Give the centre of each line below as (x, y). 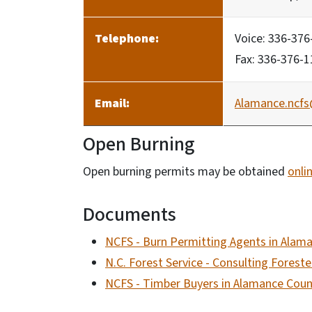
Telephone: (127, 39)
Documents (130, 214)
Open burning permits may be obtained (185, 172)
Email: (112, 103)
